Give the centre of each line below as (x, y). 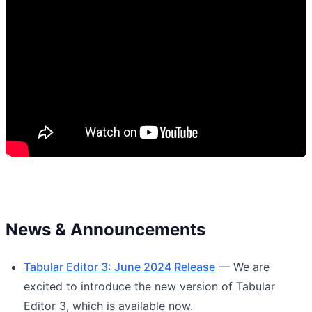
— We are (242, 266)
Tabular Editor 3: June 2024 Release (119, 266)
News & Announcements (106, 229)
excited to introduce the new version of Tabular (149, 286)
